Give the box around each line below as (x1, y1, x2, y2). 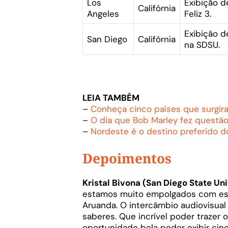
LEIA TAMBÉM (82, 92, 139, 104)
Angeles (87, 8, 119, 20)
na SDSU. (184, 39, 220, 51)
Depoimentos (82, 149, 172, 167)
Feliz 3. (184, 8, 211, 20)
